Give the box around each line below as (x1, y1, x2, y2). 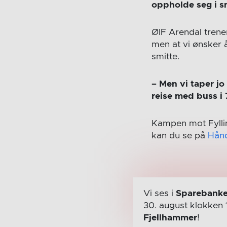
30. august (143, 201, 190, 211)
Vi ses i (143, 189, 176, 199)
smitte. (152, 52, 180, 62)
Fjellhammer (143, 213, 197, 223)
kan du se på (152, 131, 208, 141)
